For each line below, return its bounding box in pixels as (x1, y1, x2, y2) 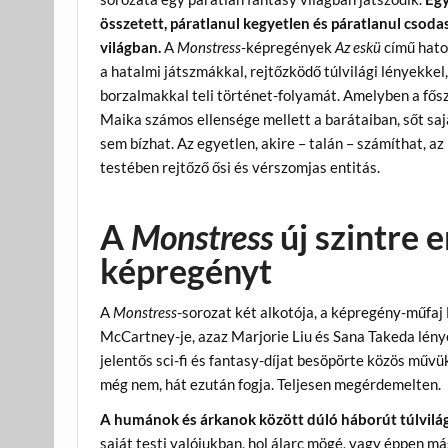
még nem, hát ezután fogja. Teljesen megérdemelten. (100, 374, 442, 393)
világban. (100, 38, 162, 57)
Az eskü (335, 38, 382, 57)
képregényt (100, 250, 273, 292)
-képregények (241, 38, 336, 57)
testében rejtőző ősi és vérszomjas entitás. (100, 158, 381, 177)
